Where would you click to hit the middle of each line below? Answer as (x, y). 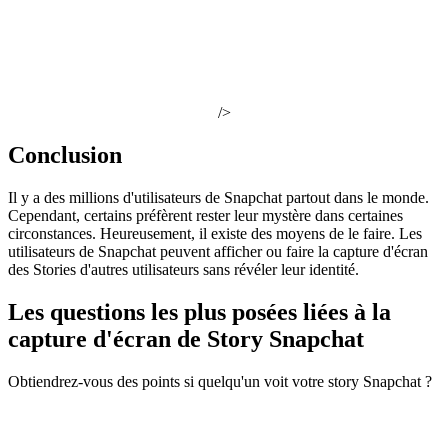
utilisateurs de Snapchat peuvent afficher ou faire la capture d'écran (218, 251)
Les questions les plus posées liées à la (199, 311)
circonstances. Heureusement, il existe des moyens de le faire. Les (215, 233)
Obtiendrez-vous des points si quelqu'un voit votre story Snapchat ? (220, 381)
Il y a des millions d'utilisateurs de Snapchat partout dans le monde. (218, 197)
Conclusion (65, 155)
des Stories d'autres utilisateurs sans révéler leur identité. (183, 269)
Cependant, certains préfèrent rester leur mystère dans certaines (205, 215)
